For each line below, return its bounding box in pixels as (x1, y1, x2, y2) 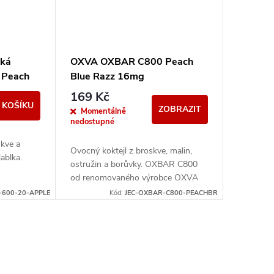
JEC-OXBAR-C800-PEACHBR (124, 188, 218, 198)
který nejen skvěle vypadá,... (70, 198, 174, 210)
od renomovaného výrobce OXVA (70, 171, 198, 183)
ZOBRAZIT (158, 103, 201, 115)
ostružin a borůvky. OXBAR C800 (70, 158, 198, 170)
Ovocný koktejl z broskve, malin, (70, 144, 192, 157)
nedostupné (70, 116, 114, 127)
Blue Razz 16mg (70, 70, 144, 84)
